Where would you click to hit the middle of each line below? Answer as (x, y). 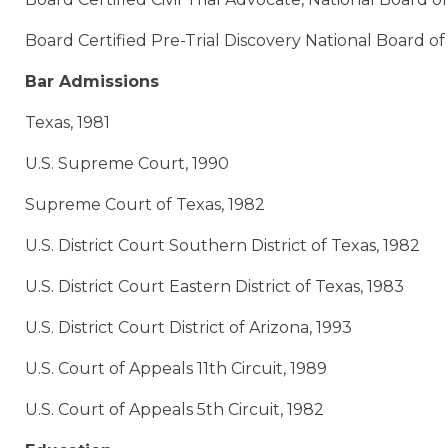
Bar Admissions (92, 82)
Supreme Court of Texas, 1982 (145, 205)
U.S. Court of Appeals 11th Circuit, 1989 (176, 369)
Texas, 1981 (67, 123)
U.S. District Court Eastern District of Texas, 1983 (214, 287)
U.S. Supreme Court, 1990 (127, 164)
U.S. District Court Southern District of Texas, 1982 (222, 246)
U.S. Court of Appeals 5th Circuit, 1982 (174, 410)
